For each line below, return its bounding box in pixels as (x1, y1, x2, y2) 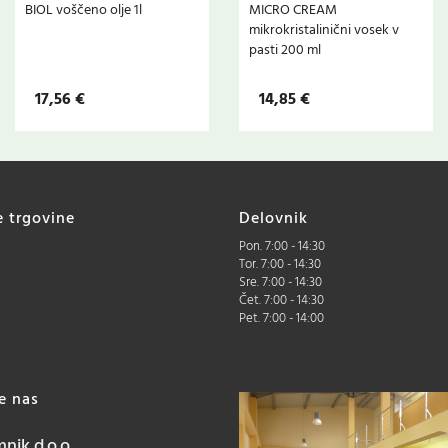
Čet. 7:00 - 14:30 (239, 290, 324, 312)
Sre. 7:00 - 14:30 (239, 272, 322, 294)
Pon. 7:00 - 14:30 (239, 236, 325, 258)
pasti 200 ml (249, 39, 321, 63)
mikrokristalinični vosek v (249, 19, 399, 43)
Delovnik (239, 206, 308, 233)
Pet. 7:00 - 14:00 (239, 308, 324, 330)
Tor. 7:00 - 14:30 (239, 254, 321, 276)
